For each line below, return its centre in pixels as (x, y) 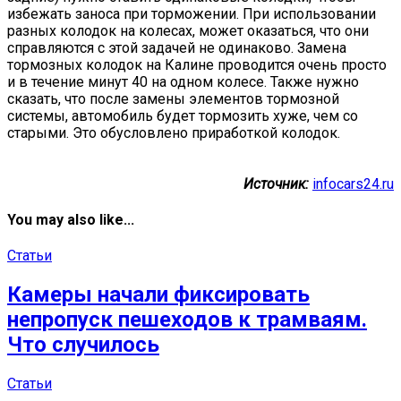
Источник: (276, 183)
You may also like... (71, 220)
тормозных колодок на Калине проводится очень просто (197, 64)
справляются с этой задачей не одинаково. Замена (177, 47)
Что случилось (83, 345)
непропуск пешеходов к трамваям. (187, 320)
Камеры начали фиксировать (158, 295)
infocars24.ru (353, 183)
